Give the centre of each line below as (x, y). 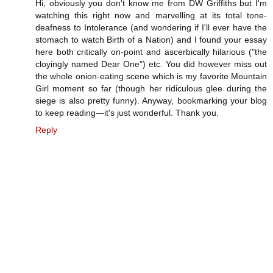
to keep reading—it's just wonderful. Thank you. (127, 112)
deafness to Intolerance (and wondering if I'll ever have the (151, 27)
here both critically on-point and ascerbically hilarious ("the (151, 51)
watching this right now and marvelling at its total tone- (151, 15)
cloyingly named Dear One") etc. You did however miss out (151, 64)
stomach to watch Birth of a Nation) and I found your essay (151, 39)
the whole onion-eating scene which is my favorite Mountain (151, 76)
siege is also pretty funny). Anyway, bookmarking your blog (151, 100)
